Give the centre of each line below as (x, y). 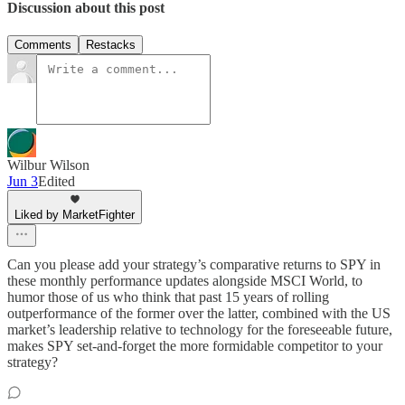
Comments (43, 44)
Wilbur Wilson (48, 165)
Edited (57, 181)
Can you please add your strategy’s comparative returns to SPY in (194, 264)
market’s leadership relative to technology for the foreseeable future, (200, 329)
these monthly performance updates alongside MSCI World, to (185, 280)
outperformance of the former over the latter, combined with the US (199, 313)
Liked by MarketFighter (75, 214)
